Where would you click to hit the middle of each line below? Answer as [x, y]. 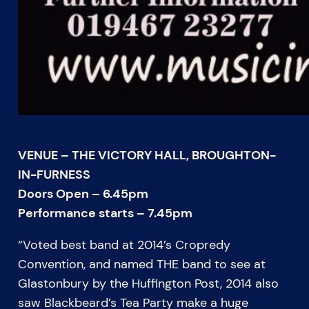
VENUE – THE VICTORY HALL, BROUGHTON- [147, 155]
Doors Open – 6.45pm [83, 193]
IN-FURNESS [54, 174]
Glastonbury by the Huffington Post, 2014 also [148, 283]
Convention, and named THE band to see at [141, 264]
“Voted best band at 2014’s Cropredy [124, 245]
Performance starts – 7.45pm [105, 213]
